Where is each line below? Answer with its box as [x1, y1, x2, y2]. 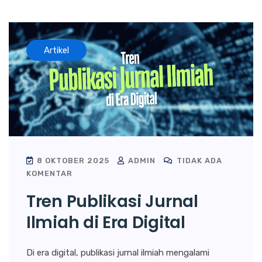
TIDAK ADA [174, 156, 222, 165]
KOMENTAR [26, 168, 73, 178]
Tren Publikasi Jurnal [26, 189, 198, 213]
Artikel [44, 45, 69, 56]
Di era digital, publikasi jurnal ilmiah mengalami [26, 247, 209, 258]
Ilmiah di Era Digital [26, 211, 185, 234]
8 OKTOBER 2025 [35, 156, 112, 165]
